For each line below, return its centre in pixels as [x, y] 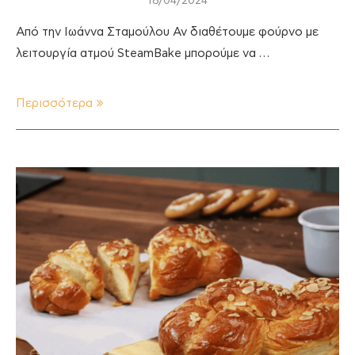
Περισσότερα [54, 103]
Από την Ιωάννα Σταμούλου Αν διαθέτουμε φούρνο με [167, 32]
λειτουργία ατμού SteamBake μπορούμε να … [143, 53]
